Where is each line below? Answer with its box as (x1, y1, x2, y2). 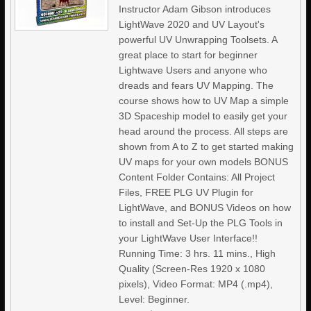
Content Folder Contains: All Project (119, 171, 276, 183)
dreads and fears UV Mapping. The (119, 80, 274, 91)
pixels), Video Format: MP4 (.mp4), (119, 278, 274, 289)
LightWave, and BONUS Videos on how (119, 202, 292, 213)
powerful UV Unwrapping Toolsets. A (119, 34, 278, 45)
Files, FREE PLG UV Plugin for (119, 187, 254, 198)
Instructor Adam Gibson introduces (119, 3, 271, 15)
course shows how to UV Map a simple (119, 95, 289, 106)
